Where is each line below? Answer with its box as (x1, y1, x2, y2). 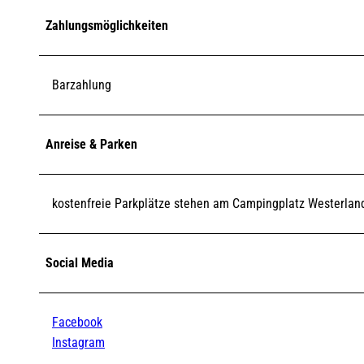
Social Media (45, 254, 114, 271)
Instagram (52, 334, 105, 350)
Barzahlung (52, 76, 111, 93)
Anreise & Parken (45, 136, 137, 152)
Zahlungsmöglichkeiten (45, 17, 168, 33)
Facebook (52, 314, 102, 330)
